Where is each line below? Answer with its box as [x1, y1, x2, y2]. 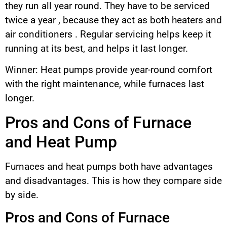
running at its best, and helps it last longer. [5, 43, 188, 55]
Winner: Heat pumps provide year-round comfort [5, 64, 212, 76]
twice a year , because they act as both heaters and [5, 14, 222, 26]
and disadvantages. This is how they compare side [5, 174, 222, 186]
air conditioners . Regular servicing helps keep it [5, 28, 211, 41]
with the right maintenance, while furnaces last [5, 78, 204, 90]
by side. [5, 188, 39, 201]
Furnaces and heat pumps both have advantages [5, 160, 213, 172]
